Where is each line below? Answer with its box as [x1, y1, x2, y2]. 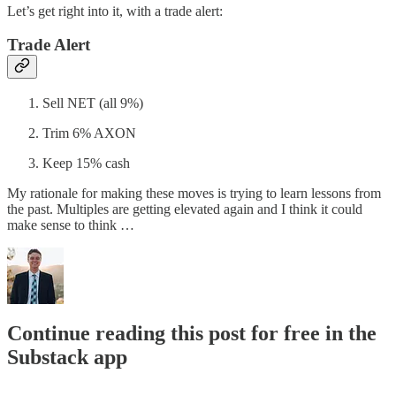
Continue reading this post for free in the [7, 321, 377, 345]
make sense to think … [7, 217, 134, 232]
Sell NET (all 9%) [42, 95, 143, 110]
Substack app [7, 345, 127, 369]
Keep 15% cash [42, 155, 130, 171]
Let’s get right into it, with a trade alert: [7, 3, 223, 19]
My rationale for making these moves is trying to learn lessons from [7, 185, 381, 201]
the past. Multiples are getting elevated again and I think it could [7, 201, 362, 217]
